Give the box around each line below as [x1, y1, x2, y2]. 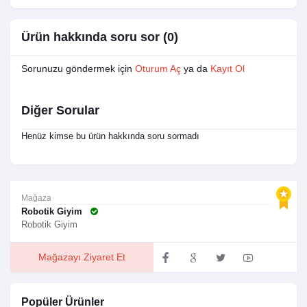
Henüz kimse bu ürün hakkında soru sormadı [21, 131, 199, 142]
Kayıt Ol [210, 63, 245, 75]
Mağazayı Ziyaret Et [38, 251, 125, 263]
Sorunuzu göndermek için [21, 63, 135, 75]
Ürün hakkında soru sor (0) [21, 30, 178, 45]
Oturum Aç [135, 63, 181, 75]
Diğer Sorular [21, 103, 99, 118]
